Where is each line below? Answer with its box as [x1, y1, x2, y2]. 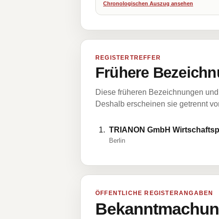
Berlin [109, 137, 125, 144]
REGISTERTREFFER [95, 54, 161, 61]
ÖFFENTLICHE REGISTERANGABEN [95, 190, 214, 197]
